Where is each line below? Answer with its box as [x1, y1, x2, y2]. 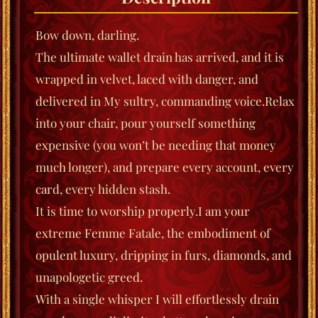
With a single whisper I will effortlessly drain [35, 291, 279, 307]
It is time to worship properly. [35, 203, 198, 219]
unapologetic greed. [35, 269, 143, 285]
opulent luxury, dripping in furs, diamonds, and [35, 247, 292, 263]
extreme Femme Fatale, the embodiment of [35, 225, 270, 241]
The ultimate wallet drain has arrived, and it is [35, 49, 284, 65]
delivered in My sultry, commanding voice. [35, 93, 265, 109]
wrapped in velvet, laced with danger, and [35, 71, 258, 87]
